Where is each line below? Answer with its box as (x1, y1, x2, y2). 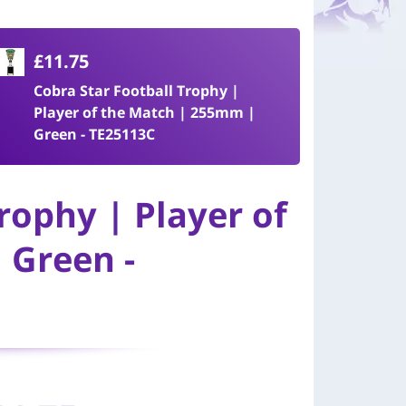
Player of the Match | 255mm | (34, 102, 256, 122)
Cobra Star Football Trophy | (34, 81, 240, 101)
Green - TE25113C (34, 124, 156, 144)
